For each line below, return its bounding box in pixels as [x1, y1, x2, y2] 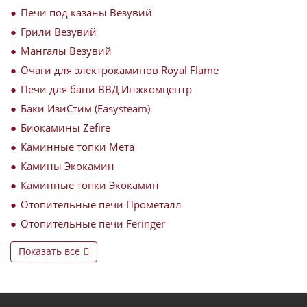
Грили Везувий [21, 25, 97, 38]
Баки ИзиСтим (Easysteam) [21, 101, 150, 115]
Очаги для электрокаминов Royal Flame [21, 63, 219, 77]
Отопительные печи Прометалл [21, 197, 182, 211]
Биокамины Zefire [21, 121, 110, 134]
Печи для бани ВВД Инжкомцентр [21, 82, 192, 96]
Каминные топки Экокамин [21, 178, 159, 192]
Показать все [19, 245, 80, 258]
